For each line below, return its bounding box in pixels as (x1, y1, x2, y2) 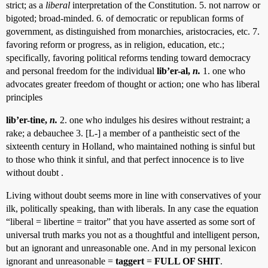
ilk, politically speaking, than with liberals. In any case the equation (6, 203, 258, 214)
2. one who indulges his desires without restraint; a (57, 115, 250, 125)
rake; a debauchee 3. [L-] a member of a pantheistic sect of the (6, 128, 240, 138)
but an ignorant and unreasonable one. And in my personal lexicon (6, 243, 256, 253)
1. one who (200, 66, 245, 76)
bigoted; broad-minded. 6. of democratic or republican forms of (6, 13, 243, 23)
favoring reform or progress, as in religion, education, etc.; (6, 39, 224, 50)
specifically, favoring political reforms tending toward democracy (6, 53, 251, 63)
